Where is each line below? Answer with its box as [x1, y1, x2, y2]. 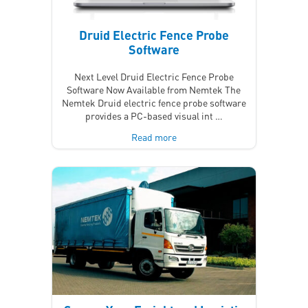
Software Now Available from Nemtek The [67, 83, 241, 96]
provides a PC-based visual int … [85, 109, 223, 122]
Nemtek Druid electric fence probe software [61, 96, 246, 109]
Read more [131, 131, 177, 144]
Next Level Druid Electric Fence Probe [74, 70, 234, 83]
